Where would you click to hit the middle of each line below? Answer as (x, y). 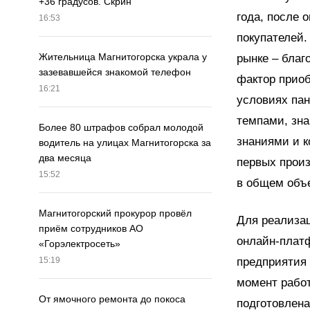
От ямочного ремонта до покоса (112, 299)
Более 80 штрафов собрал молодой (121, 128)
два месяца (65, 158)
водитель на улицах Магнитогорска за (125, 143)
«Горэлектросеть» (80, 244)
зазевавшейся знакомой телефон (115, 72)
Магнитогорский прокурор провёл (115, 213)
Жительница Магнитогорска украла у (123, 57)
